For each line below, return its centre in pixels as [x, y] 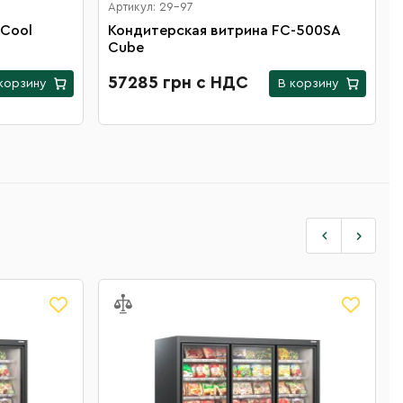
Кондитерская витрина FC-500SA [190, 31]
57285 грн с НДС [178, 83]
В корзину [309, 84]
